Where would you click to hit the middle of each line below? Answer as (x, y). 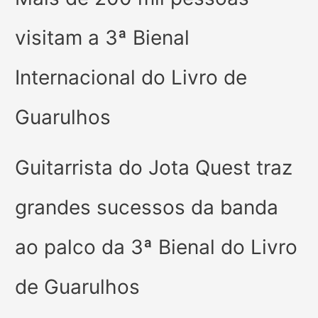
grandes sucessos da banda (147, 208)
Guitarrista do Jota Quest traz (154, 168)
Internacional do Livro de (131, 78)
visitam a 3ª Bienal (103, 38)
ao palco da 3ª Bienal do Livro (157, 247)
